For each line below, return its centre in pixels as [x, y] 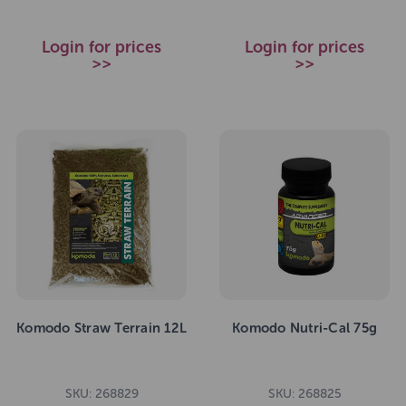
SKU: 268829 [101, 394]
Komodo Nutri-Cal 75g [304, 329]
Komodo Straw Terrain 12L [101, 329]
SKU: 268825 [304, 394]
